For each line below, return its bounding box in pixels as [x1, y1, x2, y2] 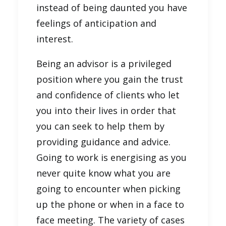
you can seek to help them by [36, 120, 164, 132]
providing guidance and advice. [36, 135, 171, 148]
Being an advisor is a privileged [36, 57, 172, 70]
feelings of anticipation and [36, 17, 156, 29]
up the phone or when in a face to [36, 198, 184, 210]
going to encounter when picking [36, 182, 181, 195]
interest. [36, 32, 73, 45]
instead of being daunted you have [36, 1, 187, 14]
